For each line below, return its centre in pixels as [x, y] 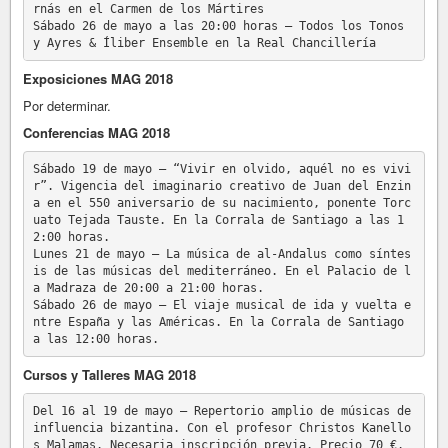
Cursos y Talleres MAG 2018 [109, 375]
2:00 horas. [71, 236]
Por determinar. [67, 106]
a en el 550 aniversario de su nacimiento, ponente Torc [221, 202]
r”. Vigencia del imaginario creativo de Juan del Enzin [221, 185]
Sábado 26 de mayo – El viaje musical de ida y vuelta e [221, 304]
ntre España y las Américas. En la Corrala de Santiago [218, 321]
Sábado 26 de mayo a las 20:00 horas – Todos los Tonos [218, 25]
